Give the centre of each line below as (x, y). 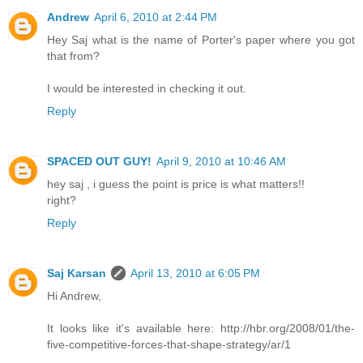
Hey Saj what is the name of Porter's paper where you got (201, 40)
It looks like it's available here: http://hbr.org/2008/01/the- (201, 329)
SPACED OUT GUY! (99, 162)
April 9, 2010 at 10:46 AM (221, 162)
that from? (73, 56)
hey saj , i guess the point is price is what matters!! (176, 184)
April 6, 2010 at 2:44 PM (156, 17)
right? (62, 201)
